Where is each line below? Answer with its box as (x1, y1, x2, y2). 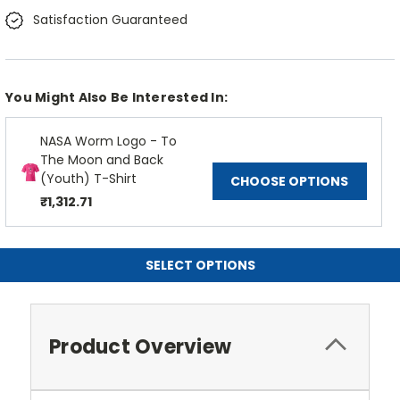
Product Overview (49, 333, 231, 362)
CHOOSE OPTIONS (230, 172, 349, 191)
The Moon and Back (40, 151, 164, 170)
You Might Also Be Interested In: (5, 88, 228, 107)
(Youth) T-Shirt (40, 170, 137, 188)
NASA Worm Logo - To (40, 132, 178, 151)
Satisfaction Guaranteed (32, 11, 187, 29)
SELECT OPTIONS (145, 256, 255, 275)
